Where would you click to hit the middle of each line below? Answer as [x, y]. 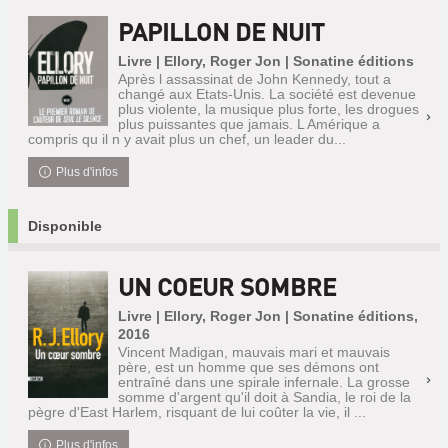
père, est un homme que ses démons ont [248, 367]
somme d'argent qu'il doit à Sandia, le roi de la [264, 397]
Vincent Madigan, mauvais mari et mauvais [254, 352]
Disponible [65, 226]
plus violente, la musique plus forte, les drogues [268, 109]
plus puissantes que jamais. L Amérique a [249, 124]
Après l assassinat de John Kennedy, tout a [254, 79]
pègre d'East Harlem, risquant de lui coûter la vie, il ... [197, 412]
